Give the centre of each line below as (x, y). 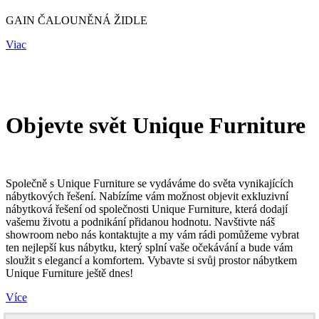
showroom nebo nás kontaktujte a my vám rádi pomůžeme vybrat (152, 235)
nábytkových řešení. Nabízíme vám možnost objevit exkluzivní (147, 197)
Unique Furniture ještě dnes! (69, 273)
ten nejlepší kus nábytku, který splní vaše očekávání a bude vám (149, 248)
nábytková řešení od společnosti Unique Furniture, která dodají (147, 209)
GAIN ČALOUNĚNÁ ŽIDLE (77, 20)
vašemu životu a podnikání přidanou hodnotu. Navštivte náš (140, 222)
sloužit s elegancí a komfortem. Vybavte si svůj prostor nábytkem (151, 261)
